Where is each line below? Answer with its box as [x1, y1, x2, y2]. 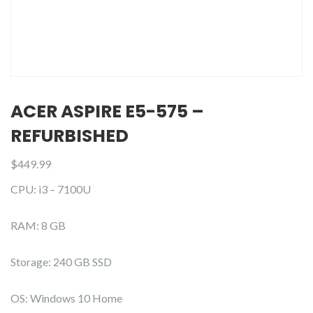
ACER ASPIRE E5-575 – [10, 99, 204, 124]
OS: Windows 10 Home [10, 291, 122, 305]
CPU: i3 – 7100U [10, 182, 91, 196]
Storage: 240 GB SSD [10, 255, 112, 268]
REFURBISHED [10, 124, 129, 148]
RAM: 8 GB [10, 219, 66, 232]
